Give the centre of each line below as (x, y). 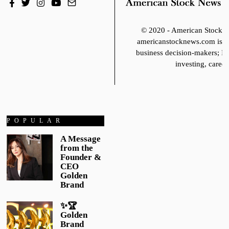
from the (77, 148)
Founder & (81, 157)
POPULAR (36, 120)
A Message (81, 139)
